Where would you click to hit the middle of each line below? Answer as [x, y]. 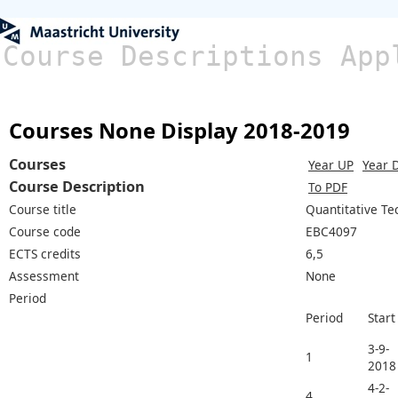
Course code [45, 231]
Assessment [44, 275]
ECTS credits [45, 253]
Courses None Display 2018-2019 [179, 130]
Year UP [331, 164]
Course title [43, 209]
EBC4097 [331, 231]
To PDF [328, 187]
